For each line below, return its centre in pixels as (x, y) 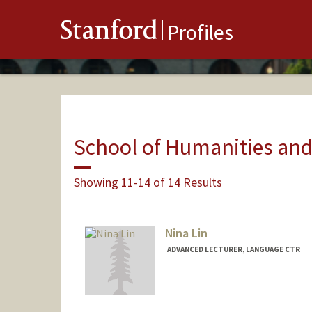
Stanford (109, 33)
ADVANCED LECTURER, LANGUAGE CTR (233, 250)
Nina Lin (186, 233)
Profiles (200, 32)
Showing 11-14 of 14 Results (148, 182)
